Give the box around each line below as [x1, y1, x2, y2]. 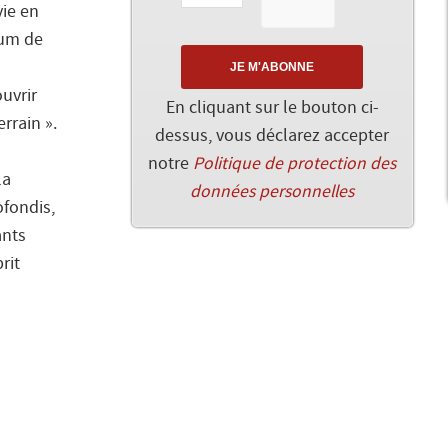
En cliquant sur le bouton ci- [165, 98, 379, 119]
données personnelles [190, 182, 355, 203]
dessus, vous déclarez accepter [155, 126, 390, 147]
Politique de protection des [193, 154, 397, 175]
